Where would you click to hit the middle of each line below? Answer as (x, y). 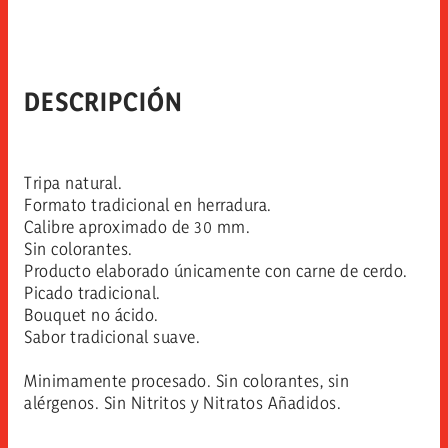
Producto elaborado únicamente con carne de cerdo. (216, 270)
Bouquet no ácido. (91, 314)
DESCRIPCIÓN (103, 101)
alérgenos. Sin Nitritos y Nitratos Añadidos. (182, 402)
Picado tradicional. (92, 292)
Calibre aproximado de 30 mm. (137, 226)
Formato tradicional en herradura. (148, 204)
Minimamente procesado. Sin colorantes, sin (186, 380)
